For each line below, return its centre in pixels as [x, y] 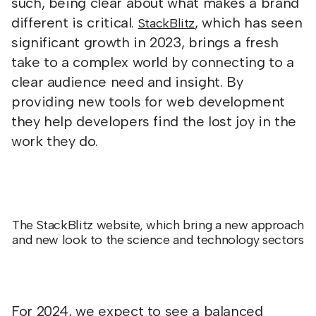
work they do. [55, 141]
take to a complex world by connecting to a [153, 62]
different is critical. [75, 23]
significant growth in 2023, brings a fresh [145, 42]
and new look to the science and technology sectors [158, 240]
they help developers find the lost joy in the [154, 121]
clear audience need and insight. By [127, 82]
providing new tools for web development [148, 102]
